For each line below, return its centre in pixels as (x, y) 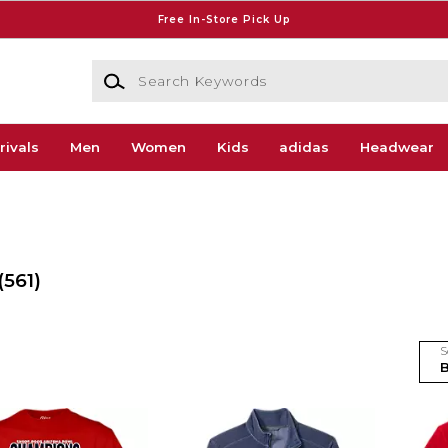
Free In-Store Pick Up (224, 19)
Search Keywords (150, 69)
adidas (304, 147)
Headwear (397, 147)
